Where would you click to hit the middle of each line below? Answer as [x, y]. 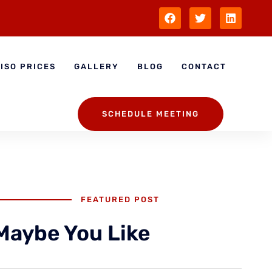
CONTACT [204, 66]
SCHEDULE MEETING [150, 114]
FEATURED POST [120, 199]
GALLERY [96, 66]
